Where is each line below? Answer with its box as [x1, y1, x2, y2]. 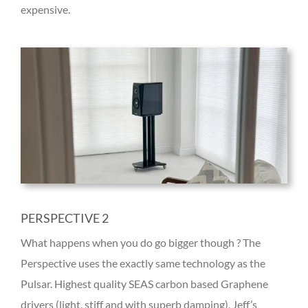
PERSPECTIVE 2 [21, 210, 109, 226]
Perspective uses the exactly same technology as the [21, 256, 265, 270]
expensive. [21, 2, 70, 16]
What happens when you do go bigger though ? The [21, 236, 261, 250]
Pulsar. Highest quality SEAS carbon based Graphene [21, 277, 268, 291]
